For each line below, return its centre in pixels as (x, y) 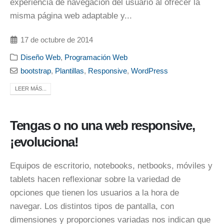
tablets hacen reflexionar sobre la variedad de (95, 179)
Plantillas (70, 71)
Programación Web (96, 57)
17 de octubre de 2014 (57, 40)
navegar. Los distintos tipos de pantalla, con (92, 206)
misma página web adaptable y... (71, 16)
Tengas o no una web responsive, (102, 126)
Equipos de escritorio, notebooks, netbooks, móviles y (111, 166)
